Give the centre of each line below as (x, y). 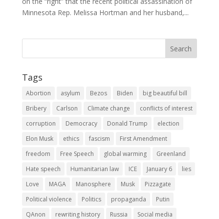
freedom (38, 154)
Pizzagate (158, 184)
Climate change (109, 109)
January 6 (159, 169)
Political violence (49, 199)
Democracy (81, 124)
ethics (71, 139)
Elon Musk (39, 139)
